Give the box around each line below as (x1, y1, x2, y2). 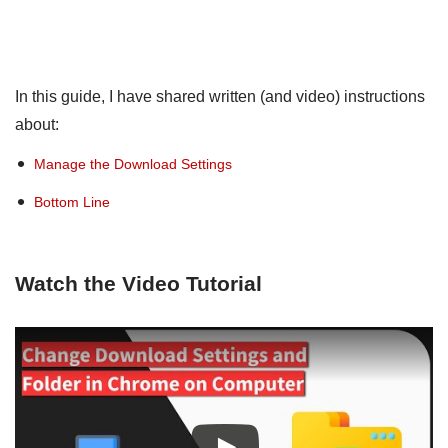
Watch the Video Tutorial (15, 272, 262, 295)
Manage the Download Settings (34, 156, 233, 172)
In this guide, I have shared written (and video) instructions (15, 88, 425, 106)
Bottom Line (34, 194, 111, 210)
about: (15, 116, 59, 134)
